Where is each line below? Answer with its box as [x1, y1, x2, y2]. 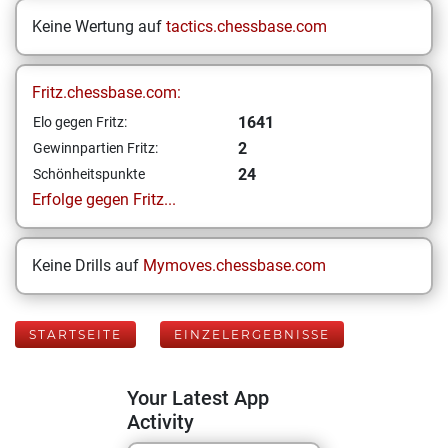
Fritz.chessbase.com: [32, 83, 181, 102]
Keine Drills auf [32, 256, 143, 275]
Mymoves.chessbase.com [143, 256, 326, 275]
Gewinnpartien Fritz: [33, 140, 158, 156]
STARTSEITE [29, 327, 122, 342]
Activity [127, 410, 194, 434]
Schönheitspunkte [33, 166, 145, 182]
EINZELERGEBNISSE [174, 327, 330, 342]
